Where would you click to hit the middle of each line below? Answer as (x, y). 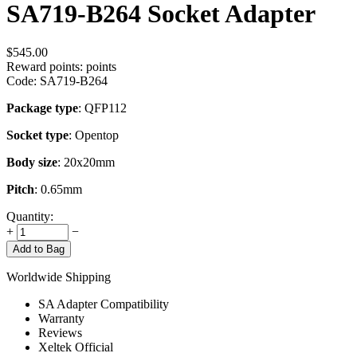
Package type (42, 108)
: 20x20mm (86, 163)
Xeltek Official (76, 347)
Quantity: (30, 217)
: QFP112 (102, 108)
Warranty (61, 319)
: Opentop (94, 135)
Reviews (60, 333)
